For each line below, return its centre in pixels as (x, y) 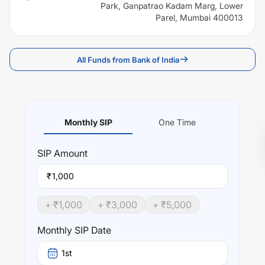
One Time (177, 122)
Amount (70, 153)
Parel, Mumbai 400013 (199, 17)
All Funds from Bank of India (128, 59)
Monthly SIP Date (74, 230)
